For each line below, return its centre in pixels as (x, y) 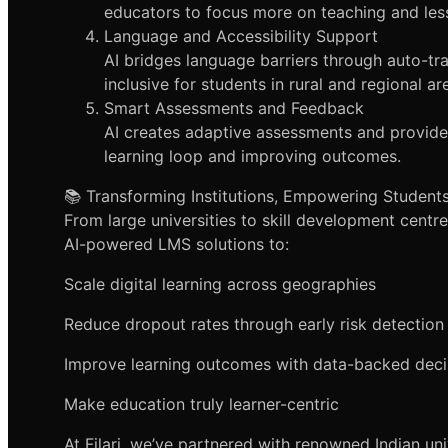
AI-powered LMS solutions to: (176, 244)
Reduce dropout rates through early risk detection (254, 324)
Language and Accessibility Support (241, 36)
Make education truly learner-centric (201, 404)
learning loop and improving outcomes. (252, 156)
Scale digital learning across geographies (220, 284)
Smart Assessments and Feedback (234, 108)
